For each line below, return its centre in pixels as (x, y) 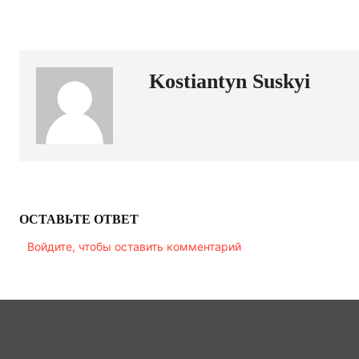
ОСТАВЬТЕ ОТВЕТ (79, 219)
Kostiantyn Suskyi (230, 81)
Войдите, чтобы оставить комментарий (134, 246)
